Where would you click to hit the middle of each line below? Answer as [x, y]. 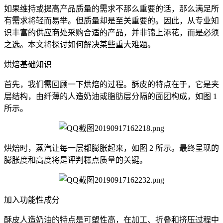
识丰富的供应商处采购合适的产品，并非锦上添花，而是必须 [111, 33]
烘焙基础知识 [28, 64]
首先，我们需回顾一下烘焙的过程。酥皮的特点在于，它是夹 [111, 84]
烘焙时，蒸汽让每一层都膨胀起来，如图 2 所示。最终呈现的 [111, 148]
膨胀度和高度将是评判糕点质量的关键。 [76, 160]
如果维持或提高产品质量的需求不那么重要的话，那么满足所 [111, 9]
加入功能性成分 [32, 200]
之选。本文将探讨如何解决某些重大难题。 [80, 45]
